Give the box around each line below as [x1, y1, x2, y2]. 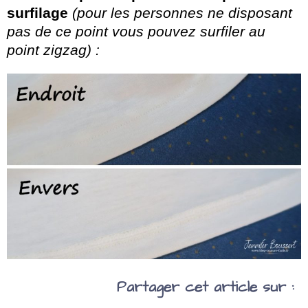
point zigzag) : [7, 42, 100, 58]
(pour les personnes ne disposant [72, 5, 292, 21]
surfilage [7, 5, 68, 21]
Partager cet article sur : [117, 276, 294, 297]
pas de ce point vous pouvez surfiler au [7, 23, 265, 40]
